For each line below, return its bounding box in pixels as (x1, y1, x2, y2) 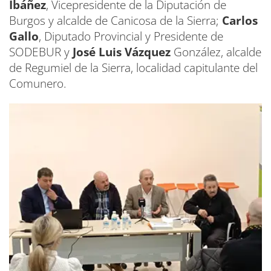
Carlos (222, 13, 258, 29)
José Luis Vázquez (70, 44, 171, 60)
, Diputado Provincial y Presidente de (39, 28, 223, 45)
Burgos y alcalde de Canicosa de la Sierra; (9, 13, 222, 29)
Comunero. (9, 76, 67, 92)
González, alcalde (171, 44, 261, 60)
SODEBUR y (9, 44, 70, 60)
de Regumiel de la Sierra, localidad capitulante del (9, 60, 258, 76)
